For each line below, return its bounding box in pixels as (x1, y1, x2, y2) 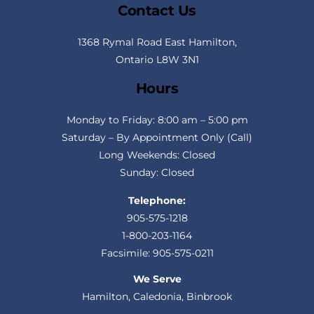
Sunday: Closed (120, 165, 194, 179)
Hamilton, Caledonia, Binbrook (82, 289, 232, 303)
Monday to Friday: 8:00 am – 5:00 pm (66, 113, 248, 126)
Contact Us (118, 1, 196, 19)
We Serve (132, 272, 182, 285)
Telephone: (128, 193, 186, 207)
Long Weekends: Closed (99, 148, 215, 161)
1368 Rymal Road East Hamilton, (77, 35, 237, 48)
